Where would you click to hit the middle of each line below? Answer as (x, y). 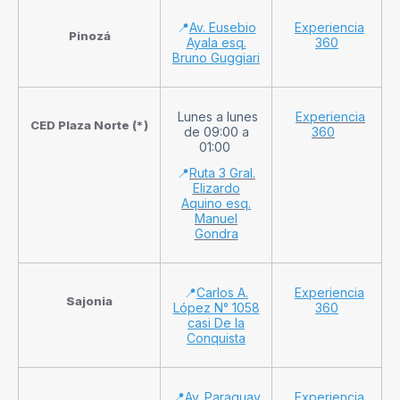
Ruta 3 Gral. (222, 172)
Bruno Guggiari (216, 57)
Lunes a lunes (218, 116)
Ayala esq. (216, 42)
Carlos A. (222, 292)
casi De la (216, 322)
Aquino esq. (216, 203)
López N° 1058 (216, 307)
